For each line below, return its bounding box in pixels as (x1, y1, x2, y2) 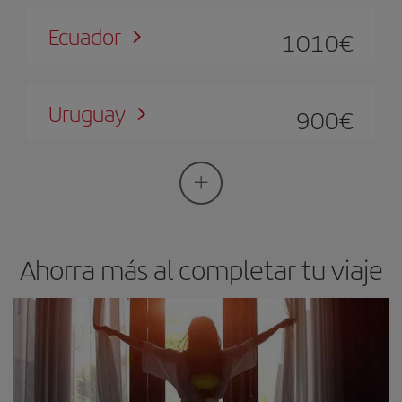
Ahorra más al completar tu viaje (19, 249, 383, 288)
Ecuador (48, 20, 121, 51)
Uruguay (48, 97, 126, 128)
